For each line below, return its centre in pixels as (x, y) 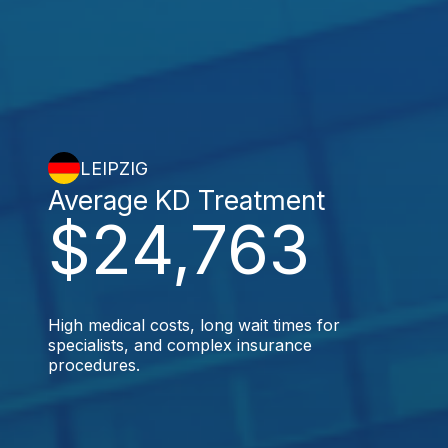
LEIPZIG (114, 168)
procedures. (94, 365)
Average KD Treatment (186, 200)
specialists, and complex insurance (180, 345)
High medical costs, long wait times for (194, 325)
